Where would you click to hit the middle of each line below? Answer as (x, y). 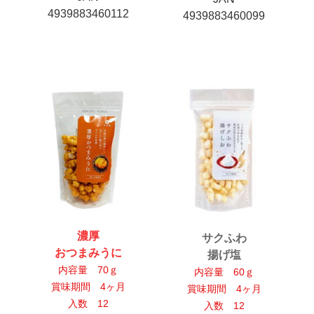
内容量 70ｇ (88, 270)
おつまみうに (88, 253)
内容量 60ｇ (224, 272)
